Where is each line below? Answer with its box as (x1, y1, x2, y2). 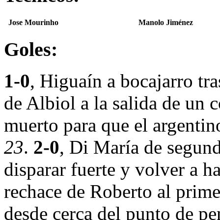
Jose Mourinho (8, 18, 58, 27)
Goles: (4, 38, 57, 60)
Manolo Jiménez (138, 18, 193, 27)
